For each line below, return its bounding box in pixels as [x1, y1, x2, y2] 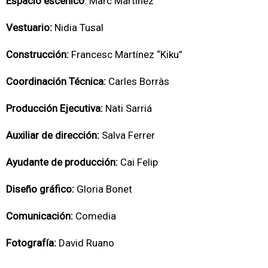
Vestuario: [6, 21, 52, 33]
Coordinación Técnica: [6, 75, 108, 87]
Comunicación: [6, 209, 73, 222]
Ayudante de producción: [6, 156, 120, 168]
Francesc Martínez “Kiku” [69, 48, 182, 60]
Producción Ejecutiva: [6, 102, 105, 114]
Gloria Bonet [74, 182, 132, 195]
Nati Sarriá [105, 102, 152, 114]
